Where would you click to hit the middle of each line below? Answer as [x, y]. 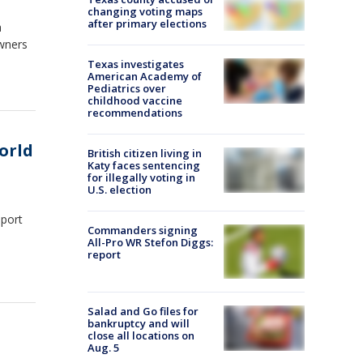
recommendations [135, 113]
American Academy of [145, 76]
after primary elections [147, 23]
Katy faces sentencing [144, 165]
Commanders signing [143, 230]
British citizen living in [145, 153]
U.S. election [120, 190]
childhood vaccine [135, 100]
